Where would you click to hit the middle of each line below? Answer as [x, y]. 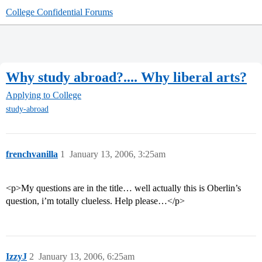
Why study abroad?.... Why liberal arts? [126, 77]
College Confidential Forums [59, 12]
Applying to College [44, 95]
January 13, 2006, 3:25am [118, 154]
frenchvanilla [32, 154]
